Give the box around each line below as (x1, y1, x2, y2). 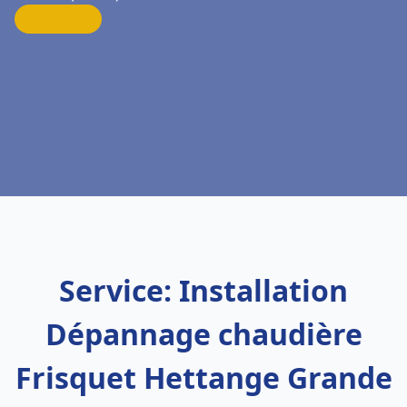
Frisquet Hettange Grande (15, 358, 392, 397)
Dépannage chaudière (45, 314, 362, 353)
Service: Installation (59, 271, 348, 310)
